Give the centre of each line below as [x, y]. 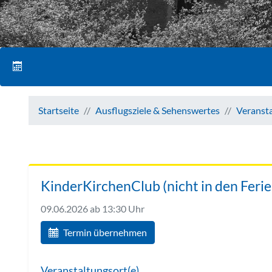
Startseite [59, 110]
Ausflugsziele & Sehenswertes [158, 110]
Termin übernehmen [105, 233]
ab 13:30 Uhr [116, 209]
